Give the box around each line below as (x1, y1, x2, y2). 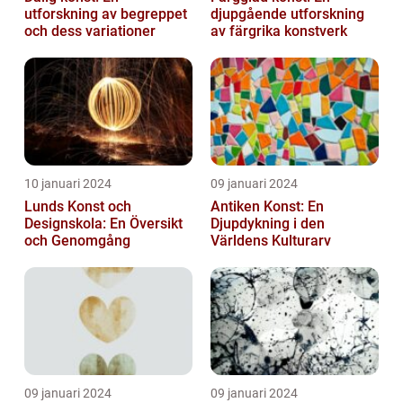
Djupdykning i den (210, 215, 325, 233)
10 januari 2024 (24, 176, 112, 192)
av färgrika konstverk (210, 22, 347, 40)
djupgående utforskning (210, 5, 364, 23)
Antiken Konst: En (210, 198, 324, 216)
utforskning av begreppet (24, 5, 187, 23)
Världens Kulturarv (210, 232, 331, 250)
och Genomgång (24, 232, 130, 250)
